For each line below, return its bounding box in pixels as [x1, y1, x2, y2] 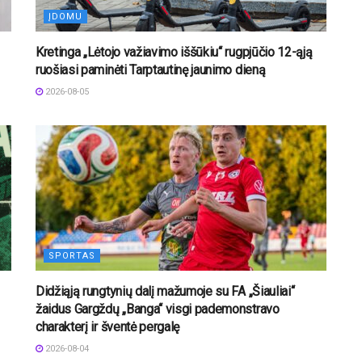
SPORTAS [48, 250, 95, 261]
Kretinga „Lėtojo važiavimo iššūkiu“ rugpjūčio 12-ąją [36, 44, 313, 60]
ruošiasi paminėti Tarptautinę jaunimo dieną [36, 61, 266, 78]
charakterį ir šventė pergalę [36, 318, 180, 335]
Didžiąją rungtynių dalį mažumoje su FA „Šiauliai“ [36, 283, 295, 299]
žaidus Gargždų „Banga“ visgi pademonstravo [36, 301, 280, 317]
